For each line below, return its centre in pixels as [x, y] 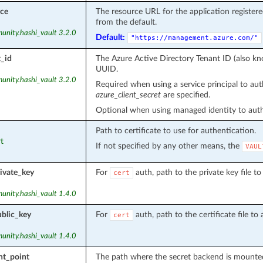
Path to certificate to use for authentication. [176, 130]
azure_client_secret [128, 95]
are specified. [185, 95]
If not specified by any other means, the [168, 146]
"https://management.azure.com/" [194, 38]
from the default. [126, 22]
